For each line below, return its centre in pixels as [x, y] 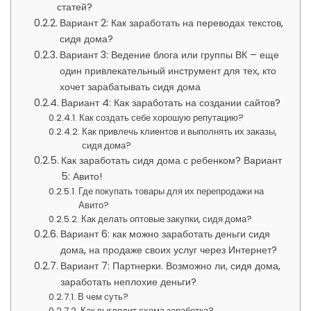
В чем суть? [103, 297]
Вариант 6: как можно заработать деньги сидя [165, 234]
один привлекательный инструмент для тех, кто [168, 71]
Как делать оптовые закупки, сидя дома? [167, 219]
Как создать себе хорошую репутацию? [162, 118]
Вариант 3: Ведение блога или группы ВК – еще [169, 55]
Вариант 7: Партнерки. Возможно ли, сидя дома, [170, 266]
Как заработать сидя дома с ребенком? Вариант [171, 161]
